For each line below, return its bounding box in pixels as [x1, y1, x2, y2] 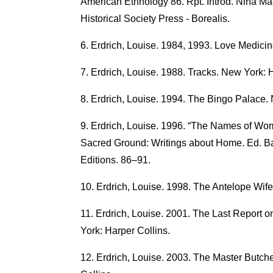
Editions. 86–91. [80, 154, 151, 165]
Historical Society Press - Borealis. [80, 13, 230, 24]
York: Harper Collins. [80, 225, 170, 236]
